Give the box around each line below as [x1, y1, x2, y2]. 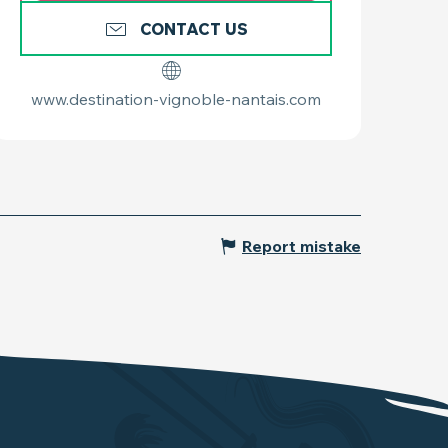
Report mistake [242, 236, 361, 257]
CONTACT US [140, 18, 248, 39]
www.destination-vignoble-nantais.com [31, 89, 321, 110]
